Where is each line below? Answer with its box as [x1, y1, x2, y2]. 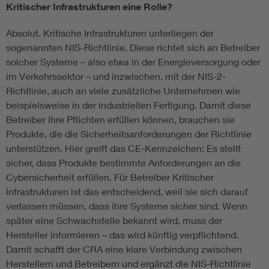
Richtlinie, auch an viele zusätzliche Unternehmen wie [6, 85, 240, 97]
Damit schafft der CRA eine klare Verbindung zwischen [6, 243, 242, 255]
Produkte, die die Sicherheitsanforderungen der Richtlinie [6, 128, 252, 140]
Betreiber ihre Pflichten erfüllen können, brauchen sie [6, 113, 235, 125]
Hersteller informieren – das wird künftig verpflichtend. [6, 229, 238, 241]
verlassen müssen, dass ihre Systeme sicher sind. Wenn [6, 200, 247, 212]
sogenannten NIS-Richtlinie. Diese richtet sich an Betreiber [6, 41, 260, 53]
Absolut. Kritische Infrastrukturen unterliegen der [6, 27, 214, 39]
